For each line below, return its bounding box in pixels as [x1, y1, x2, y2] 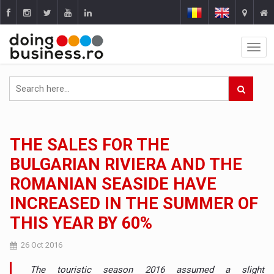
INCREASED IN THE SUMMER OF [10, 194, 259, 213]
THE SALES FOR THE [10, 135, 170, 155]
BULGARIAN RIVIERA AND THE [10, 155, 243, 174]
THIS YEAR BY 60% [10, 213, 153, 233]
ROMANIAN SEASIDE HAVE [10, 174, 217, 194]
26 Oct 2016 [21, 240, 63, 250]
